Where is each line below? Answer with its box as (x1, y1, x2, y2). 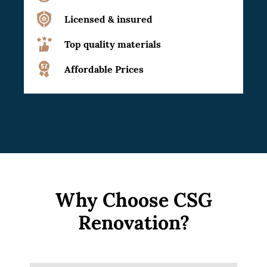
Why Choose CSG (55, 188, 212, 212)
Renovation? (77, 210, 190, 235)
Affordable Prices (64, 63, 144, 75)
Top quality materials (64, 38, 161, 50)
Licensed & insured (64, 13, 153, 25)
